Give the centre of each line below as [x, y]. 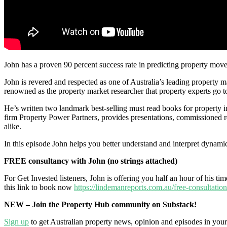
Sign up [16, 222]
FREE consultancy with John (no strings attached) [91, 161]
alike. [13, 126]
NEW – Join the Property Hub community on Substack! [100, 204]
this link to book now [39, 187]
